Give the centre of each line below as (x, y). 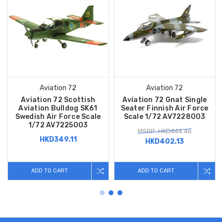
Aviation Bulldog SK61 (58, 109)
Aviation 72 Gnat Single (165, 100)
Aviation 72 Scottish (58, 100)
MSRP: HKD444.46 (165, 131)
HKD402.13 (165, 142)
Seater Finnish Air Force (165, 109)
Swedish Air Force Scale (58, 117)
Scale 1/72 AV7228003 (165, 117)
